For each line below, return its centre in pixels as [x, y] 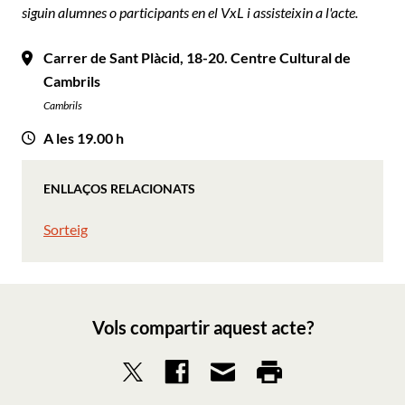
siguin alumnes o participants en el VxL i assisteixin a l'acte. [190, 12]
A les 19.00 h [84, 137]
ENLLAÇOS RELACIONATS [119, 188]
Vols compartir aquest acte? [202, 327]
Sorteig [66, 229]
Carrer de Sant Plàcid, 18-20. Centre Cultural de [197, 57]
